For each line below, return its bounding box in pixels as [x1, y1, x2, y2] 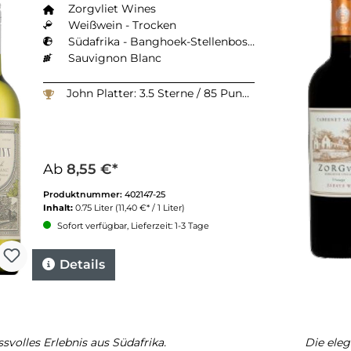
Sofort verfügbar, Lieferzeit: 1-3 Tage [55, 219, 209, 231]
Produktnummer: [43, 188, 125, 200]
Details [60, 256, 105, 272]
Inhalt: [43, 201, 75, 213]
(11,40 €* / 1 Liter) [115, 201, 185, 213]
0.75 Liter [75, 201, 115, 213]
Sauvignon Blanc [68, 50, 161, 65]
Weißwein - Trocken [68, 17, 176, 32]
